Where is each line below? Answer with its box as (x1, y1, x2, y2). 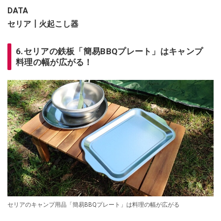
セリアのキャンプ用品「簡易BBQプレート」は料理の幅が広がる (7, 201, 180, 208)
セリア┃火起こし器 (7, 19, 78, 29)
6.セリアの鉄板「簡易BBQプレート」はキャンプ (16, 46, 203, 57)
